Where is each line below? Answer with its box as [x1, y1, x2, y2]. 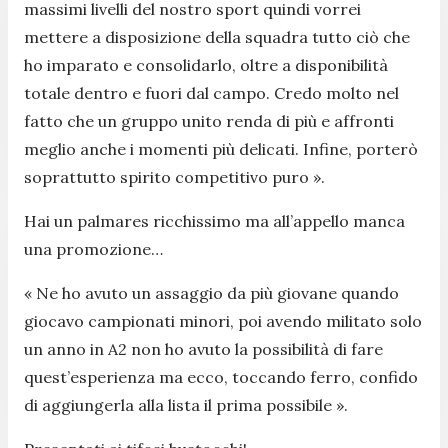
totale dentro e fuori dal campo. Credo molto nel [24, 82, 399, 103]
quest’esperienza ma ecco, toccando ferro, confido [24, 366, 418, 387]
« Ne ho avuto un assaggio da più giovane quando [24, 282, 399, 303]
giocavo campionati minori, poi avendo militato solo [24, 310, 422, 331]
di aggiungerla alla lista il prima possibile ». [24, 394, 348, 415]
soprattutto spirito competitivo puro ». [24, 166, 325, 187]
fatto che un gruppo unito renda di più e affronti [24, 110, 394, 131]
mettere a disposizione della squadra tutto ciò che [24, 26, 410, 47]
